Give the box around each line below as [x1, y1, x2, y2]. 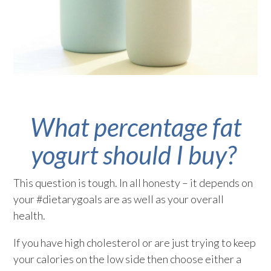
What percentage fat [30, 112, 241, 143]
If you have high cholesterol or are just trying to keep [13, 236, 256, 250]
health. [13, 209, 46, 223]
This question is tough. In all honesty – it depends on [13, 176, 253, 190]
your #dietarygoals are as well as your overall [13, 192, 224, 206]
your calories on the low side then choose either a [13, 252, 242, 266]
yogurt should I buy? [30, 140, 241, 171]
